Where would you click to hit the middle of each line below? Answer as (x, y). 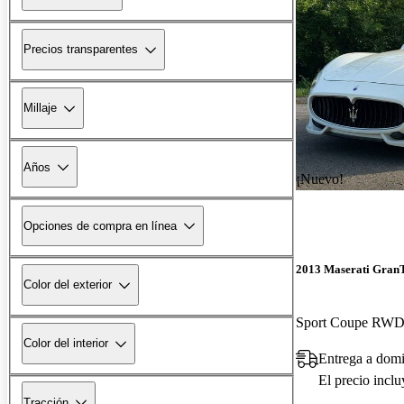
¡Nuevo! (320, 179)
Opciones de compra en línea (100, 225)
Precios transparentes (81, 50)
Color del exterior (68, 285)
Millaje (40, 108)
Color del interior (66, 344)
